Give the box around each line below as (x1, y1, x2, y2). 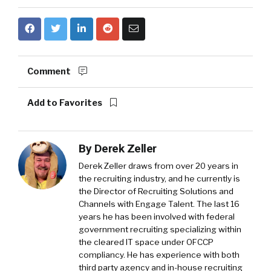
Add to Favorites (27, 97, 104, 108)
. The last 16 (193, 198, 240, 209)
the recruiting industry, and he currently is (79, 173, 240, 183)
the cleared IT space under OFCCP (79, 237, 214, 247)
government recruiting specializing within (79, 224, 241, 234)
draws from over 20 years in (126, 160, 238, 171)
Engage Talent (135, 198, 193, 209)
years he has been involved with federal (79, 211, 235, 221)
